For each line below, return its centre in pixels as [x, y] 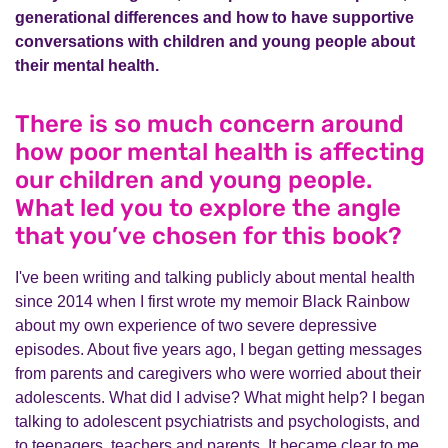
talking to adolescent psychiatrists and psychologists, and [217, 421]
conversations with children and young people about [215, 41]
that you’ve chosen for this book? [208, 236]
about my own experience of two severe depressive [196, 325]
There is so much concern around [209, 124]
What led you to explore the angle [208, 208]
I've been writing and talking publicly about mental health [215, 277]
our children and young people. [193, 180]
